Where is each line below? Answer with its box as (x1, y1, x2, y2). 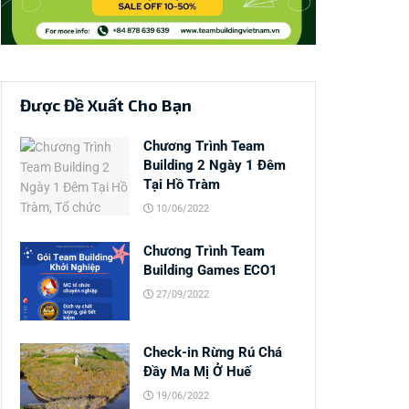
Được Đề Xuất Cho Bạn (20, 95, 192, 116)
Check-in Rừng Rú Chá (143, 344, 282, 362)
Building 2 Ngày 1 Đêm (143, 157, 286, 174)
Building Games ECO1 (143, 262, 278, 279)
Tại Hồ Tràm (143, 176, 220, 194)
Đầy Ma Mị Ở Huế (143, 363, 251, 381)
